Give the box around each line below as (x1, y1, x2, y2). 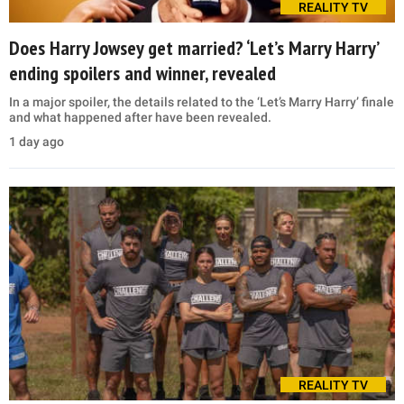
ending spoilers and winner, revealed (9, 60, 276, 86)
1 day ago (9, 133, 64, 149)
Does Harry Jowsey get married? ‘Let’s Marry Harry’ (9, 34, 378, 60)
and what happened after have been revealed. (9, 109, 271, 124)
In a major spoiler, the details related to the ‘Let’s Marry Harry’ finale (9, 94, 394, 109)
